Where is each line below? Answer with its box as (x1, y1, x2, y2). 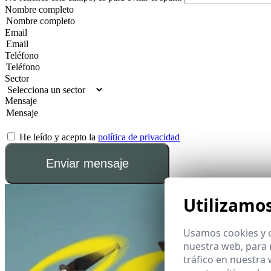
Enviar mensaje (45, 156, 129, 170)
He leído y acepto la (19, 131, 98, 142)
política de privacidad (98, 131, 180, 142)
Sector (5, 73, 29, 83)
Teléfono (5, 50, 39, 60)
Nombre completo (5, 4, 74, 15)
